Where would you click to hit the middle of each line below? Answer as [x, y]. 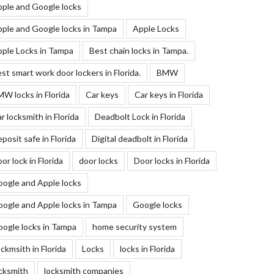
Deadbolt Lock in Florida [140, 117]
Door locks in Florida [172, 161]
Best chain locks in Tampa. [139, 51]
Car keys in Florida [168, 95]
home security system [134, 227]
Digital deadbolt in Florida [139, 139]
